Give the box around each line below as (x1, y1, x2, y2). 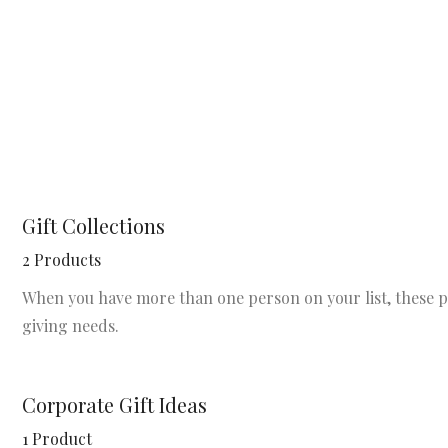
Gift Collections (22, 212, 165, 239)
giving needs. (22, 315, 119, 336)
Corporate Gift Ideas (22, 391, 207, 418)
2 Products (22, 249, 101, 270)
